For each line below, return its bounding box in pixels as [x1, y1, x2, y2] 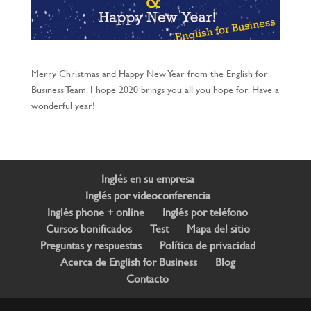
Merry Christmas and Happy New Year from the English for [31, 68, 268, 79]
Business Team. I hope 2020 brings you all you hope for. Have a [31, 84, 279, 95]
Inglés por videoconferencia [85, 189, 210, 202]
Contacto [126, 272, 169, 285]
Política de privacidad [159, 239, 255, 252]
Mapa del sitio [186, 222, 250, 235]
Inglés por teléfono [162, 205, 249, 219]
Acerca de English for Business [60, 255, 197, 269]
